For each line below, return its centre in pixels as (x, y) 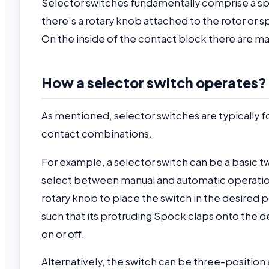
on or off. (64, 234)
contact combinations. (98, 134)
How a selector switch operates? (154, 82)
